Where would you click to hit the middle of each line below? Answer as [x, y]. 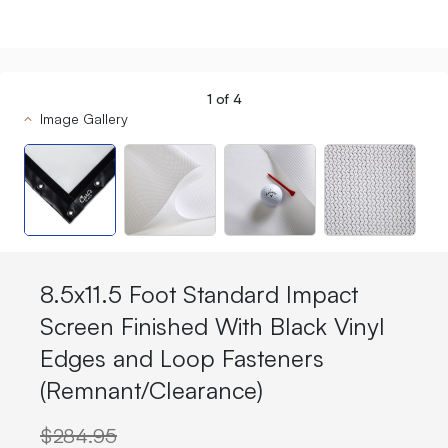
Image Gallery [84, 118]
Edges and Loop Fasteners [182, 356]
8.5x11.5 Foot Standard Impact [199, 292]
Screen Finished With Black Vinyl [212, 324]
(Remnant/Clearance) [151, 388]
